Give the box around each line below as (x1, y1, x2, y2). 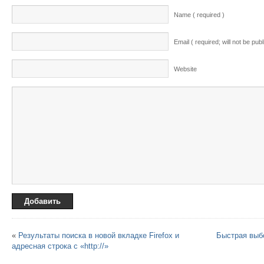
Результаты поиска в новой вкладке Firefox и (18, 231, 179, 240)
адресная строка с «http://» (12, 242, 108, 250)
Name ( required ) (174, 11, 225, 18)
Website (174, 65, 197, 72)
